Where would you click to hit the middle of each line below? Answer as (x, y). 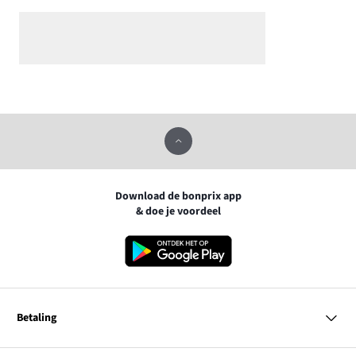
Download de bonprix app (178, 197)
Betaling (37, 317)
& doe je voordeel (178, 212)
